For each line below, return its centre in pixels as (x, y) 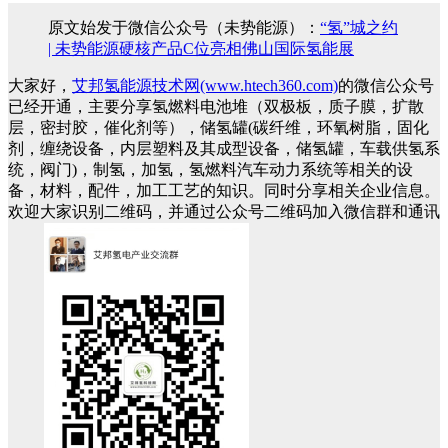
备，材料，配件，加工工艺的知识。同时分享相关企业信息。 (224, 191)
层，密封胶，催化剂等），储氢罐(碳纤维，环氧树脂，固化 (218, 128)
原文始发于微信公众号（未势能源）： (184, 28)
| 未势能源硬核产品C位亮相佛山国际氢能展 (201, 49)
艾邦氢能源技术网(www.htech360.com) (205, 86)
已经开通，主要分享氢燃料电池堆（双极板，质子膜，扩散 (216, 107)
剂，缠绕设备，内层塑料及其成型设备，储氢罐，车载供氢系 (224, 149)
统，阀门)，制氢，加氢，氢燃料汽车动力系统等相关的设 (210, 170)
